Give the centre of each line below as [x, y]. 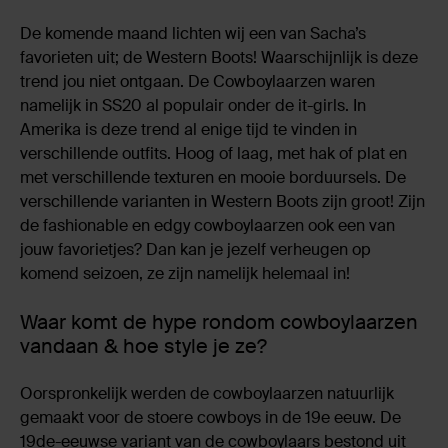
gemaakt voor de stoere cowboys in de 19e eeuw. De [210, 417]
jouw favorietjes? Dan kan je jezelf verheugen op [195, 249]
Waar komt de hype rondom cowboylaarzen [219, 321]
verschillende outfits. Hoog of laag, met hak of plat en [213, 153]
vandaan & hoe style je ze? [143, 345]
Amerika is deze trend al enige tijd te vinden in [188, 129]
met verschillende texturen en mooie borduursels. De [213, 177]
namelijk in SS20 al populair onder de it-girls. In [193, 105]
